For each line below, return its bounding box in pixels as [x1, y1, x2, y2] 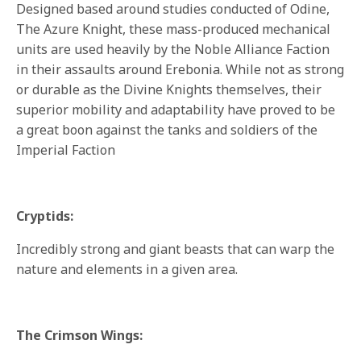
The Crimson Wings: [16, 326, 143, 345]
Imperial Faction [16, 141, 116, 160]
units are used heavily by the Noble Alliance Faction [16, 40, 330, 59]
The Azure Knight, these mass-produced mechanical [16, 20, 331, 39]
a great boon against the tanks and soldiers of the [16, 121, 318, 139]
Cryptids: [16, 207, 73, 226]
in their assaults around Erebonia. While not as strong [16, 60, 345, 79]
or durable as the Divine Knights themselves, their [16, 81, 322, 99]
